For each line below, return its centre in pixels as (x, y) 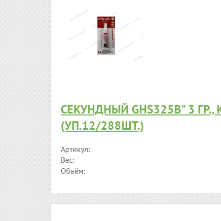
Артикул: (75, 149)
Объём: (73, 171)
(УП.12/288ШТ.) (102, 126)
